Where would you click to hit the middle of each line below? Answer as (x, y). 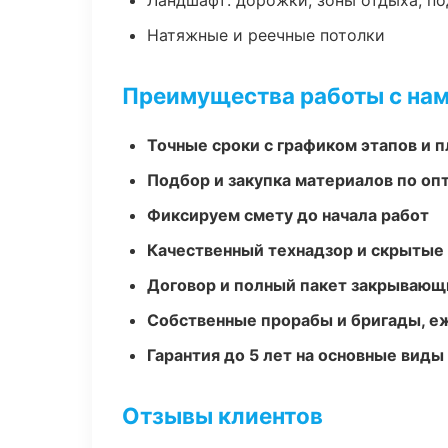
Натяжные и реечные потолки (266, 35)
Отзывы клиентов (222, 415)
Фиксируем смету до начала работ (288, 215)
